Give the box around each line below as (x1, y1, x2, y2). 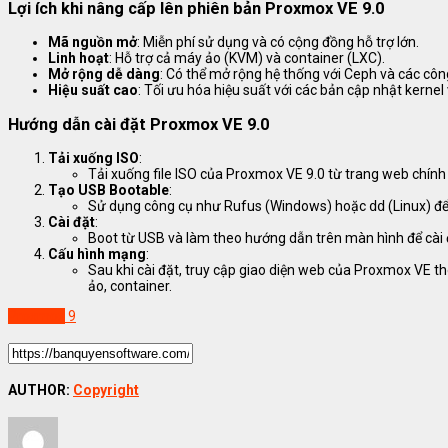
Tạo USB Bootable (48, 181, 169, 198)
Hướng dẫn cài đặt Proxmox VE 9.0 (8, 114, 269, 134)
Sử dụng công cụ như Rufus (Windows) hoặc (88, 197, 369, 214)
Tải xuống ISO (48, 149, 139, 166)
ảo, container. (88, 277, 172, 294)
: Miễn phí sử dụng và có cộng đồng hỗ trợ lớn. (137, 34, 419, 51)
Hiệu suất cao (48, 82, 138, 99)
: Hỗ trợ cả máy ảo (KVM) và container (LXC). (109, 50, 385, 67)
